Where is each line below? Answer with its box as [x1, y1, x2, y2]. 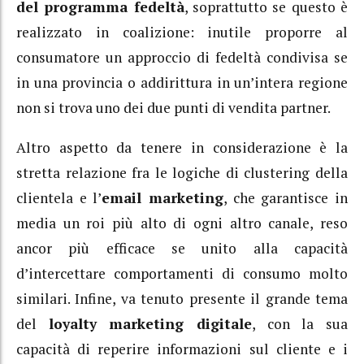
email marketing [102, 188, 224, 207]
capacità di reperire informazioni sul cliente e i [16, 339, 348, 358]
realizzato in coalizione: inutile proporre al [16, 23, 348, 41]
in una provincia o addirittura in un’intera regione [16, 73, 348, 92]
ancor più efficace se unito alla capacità [16, 238, 348, 258]
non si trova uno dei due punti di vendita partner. [16, 98, 331, 117]
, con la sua [252, 314, 349, 333]
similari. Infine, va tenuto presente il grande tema [16, 288, 348, 308]
